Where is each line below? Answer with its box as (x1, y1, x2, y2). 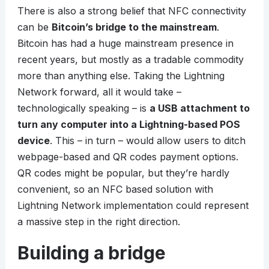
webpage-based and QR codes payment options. (17, 151, 238, 163)
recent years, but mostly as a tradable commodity (17, 53, 244, 66)
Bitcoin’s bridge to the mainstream (51, 21, 217, 34)
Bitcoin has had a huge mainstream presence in (17, 37, 234, 50)
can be (17, 21, 52, 34)
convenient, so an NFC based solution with (17, 183, 213, 196)
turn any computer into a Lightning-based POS (17, 118, 240, 131)
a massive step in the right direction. (17, 216, 180, 228)
